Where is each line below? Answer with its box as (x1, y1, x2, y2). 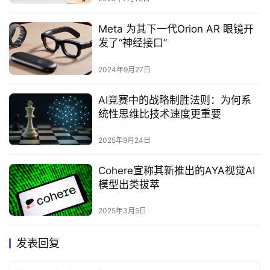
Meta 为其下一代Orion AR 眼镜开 (98, 23, 254, 36)
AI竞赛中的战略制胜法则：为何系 (98, 93, 251, 106)
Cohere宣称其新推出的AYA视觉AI (98, 164, 255, 177)
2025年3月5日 (98, 206, 146, 215)
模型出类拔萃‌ (98, 178, 160, 190)
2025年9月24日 (98, 135, 151, 145)
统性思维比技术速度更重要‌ (98, 107, 221, 120)
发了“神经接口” (98, 37, 167, 49)
